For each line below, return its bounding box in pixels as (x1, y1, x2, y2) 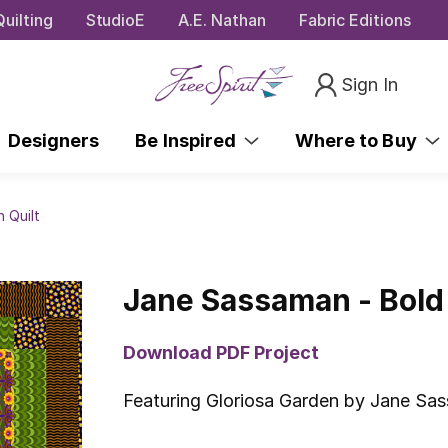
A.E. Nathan (178, 9, 266, 30)
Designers (7, 129, 100, 151)
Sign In (341, 73, 399, 95)
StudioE (85, 9, 146, 30)
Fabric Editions (298, 9, 411, 30)
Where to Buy (295, 129, 425, 151)
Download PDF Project (123, 341, 320, 363)
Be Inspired (135, 129, 245, 151)
